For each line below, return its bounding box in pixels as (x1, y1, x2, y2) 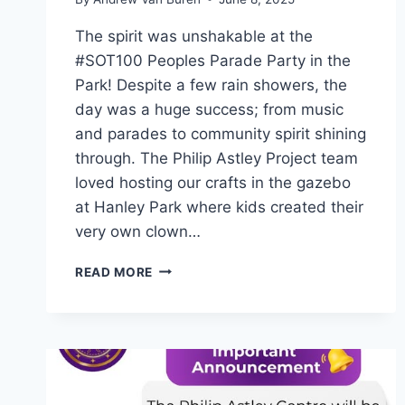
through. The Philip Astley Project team (75, 148, 358, 167)
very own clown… (75, 221, 201, 240)
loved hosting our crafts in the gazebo (75, 173, 351, 192)
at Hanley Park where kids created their (75, 197, 363, 216)
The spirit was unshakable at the (75, 26, 313, 45)
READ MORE (75, 264, 154, 279)
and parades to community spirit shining (75, 124, 366, 143)
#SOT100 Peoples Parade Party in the (75, 51, 351, 70)
